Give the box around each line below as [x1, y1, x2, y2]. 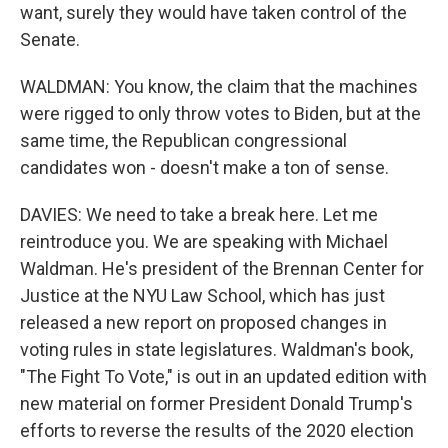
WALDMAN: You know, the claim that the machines [20, 76, 418, 97]
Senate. [20, 29, 80, 50]
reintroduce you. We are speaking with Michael [20, 231, 388, 252]
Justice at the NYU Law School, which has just [20, 285, 385, 306]
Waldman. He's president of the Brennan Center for [20, 258, 424, 279]
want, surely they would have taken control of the [20, 2, 407, 23]
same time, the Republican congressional [20, 130, 347, 151]
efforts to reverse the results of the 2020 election [20, 420, 414, 441]
